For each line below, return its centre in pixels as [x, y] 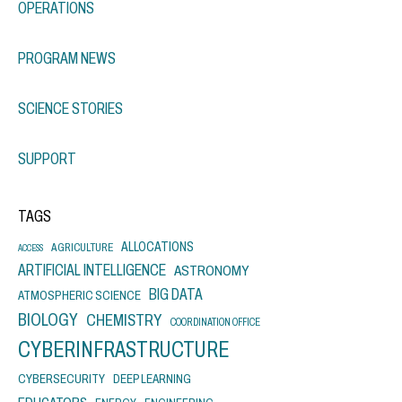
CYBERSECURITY [61, 378]
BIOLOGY [48, 319]
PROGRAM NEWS [67, 58]
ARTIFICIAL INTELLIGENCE [92, 270]
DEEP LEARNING [152, 378]
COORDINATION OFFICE [215, 322]
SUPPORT [47, 158]
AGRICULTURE [82, 247]
